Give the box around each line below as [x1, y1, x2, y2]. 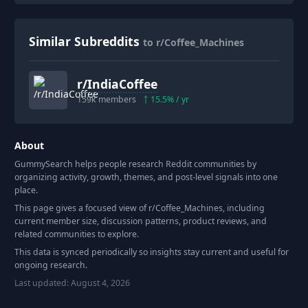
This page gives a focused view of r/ [14, 201, 155, 214]
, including [223, 201, 265, 214]
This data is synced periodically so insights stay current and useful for [14, 245, 289, 258]
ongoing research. [14, 258, 87, 271]
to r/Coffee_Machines [143, 36, 244, 49]
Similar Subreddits [29, 33, 140, 50]
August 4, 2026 [71, 276, 130, 289]
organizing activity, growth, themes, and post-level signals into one [14, 170, 278, 183]
